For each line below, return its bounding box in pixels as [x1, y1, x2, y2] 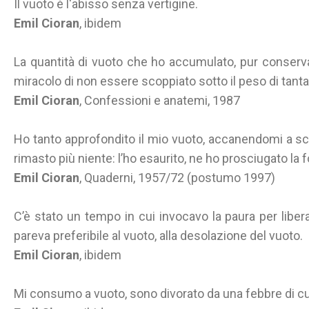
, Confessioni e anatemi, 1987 [79, 93, 240, 108]
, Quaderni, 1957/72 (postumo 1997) [79, 170, 275, 185]
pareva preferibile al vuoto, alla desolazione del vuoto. [14, 228, 303, 243]
